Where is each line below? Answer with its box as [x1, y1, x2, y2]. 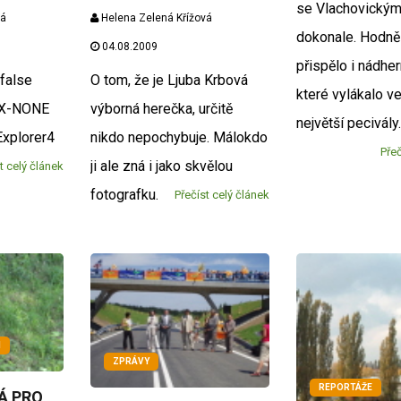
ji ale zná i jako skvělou [90, 157, 233, 175]
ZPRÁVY [112, 355, 149, 366]
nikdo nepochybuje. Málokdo [90, 128, 268, 146]
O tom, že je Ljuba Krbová [90, 71, 248, 89]
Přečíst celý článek [175, 187, 270, 201]
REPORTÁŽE [319, 382, 373, 393]
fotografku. [90, 185, 158, 203]
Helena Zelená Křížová [98, 11, 212, 24]
